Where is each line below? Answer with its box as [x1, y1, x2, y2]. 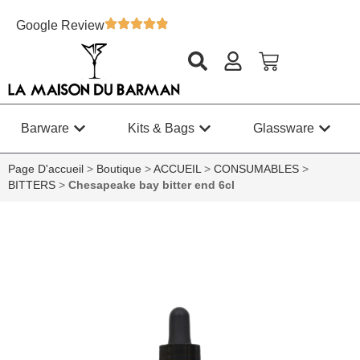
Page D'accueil [8, 163, 84, 176]
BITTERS [8, 179, 55, 192]
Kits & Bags [128, 121, 194, 136]
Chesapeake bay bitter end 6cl [68, 179, 235, 192]
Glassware [253, 121, 314, 136]
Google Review [16, 18, 104, 32]
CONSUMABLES [214, 163, 299, 176]
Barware [21, 121, 69, 136]
